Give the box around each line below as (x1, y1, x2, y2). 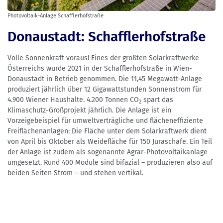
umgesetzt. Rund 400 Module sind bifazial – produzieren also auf (7, 158, 213, 167)
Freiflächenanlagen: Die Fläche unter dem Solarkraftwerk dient (7, 127, 207, 136)
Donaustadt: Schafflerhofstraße (7, 28, 206, 45)
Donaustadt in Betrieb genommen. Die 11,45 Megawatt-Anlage (7, 75, 202, 84)
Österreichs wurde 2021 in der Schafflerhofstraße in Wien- (7, 64, 192, 73)
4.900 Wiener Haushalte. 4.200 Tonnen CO (7, 96, 139, 105)
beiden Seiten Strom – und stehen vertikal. (7, 169, 143, 178)
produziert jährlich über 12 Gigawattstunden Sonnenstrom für (7, 85, 202, 94)
